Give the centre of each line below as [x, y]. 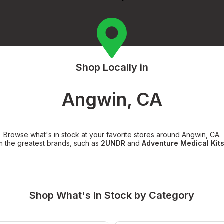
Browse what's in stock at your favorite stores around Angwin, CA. [112, 134]
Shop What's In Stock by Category [112, 195]
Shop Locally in [112, 67]
